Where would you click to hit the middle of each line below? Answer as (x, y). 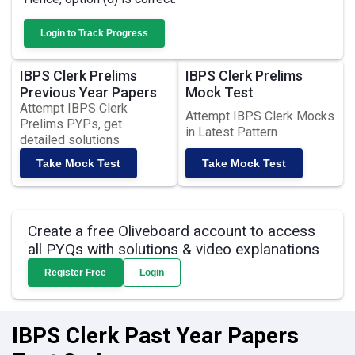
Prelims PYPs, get (71, 124)
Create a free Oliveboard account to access (172, 231)
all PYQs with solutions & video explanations (174, 249)
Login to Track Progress (94, 33)
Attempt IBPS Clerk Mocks (260, 116)
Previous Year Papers (88, 92)
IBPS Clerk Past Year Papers (155, 336)
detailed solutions (70, 140)
